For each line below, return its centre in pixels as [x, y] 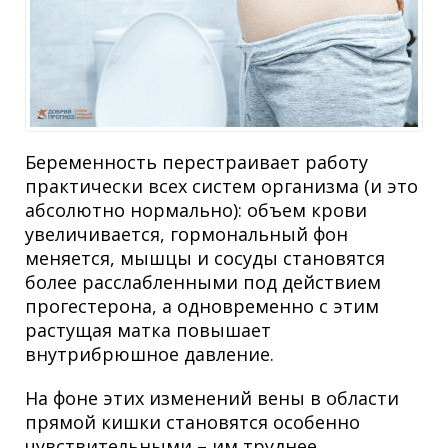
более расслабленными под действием [203, 282]
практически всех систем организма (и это [221, 186]
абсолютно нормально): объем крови [196, 210]
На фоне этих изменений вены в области [212, 398]
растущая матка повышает [148, 330]
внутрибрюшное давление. [149, 354]
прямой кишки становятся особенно [192, 422]
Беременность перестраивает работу [196, 162]
